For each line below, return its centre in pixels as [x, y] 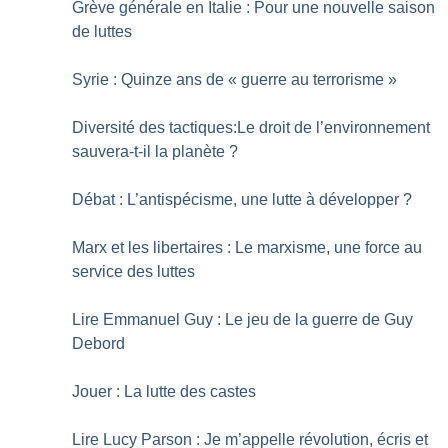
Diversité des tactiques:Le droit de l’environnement [251, 127]
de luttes [102, 31]
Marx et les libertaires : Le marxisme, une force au [247, 247]
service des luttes [134, 271]
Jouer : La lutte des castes [164, 391]
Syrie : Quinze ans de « [155, 79]
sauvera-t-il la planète [149, 151]
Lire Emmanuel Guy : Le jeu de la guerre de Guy [243, 319]
